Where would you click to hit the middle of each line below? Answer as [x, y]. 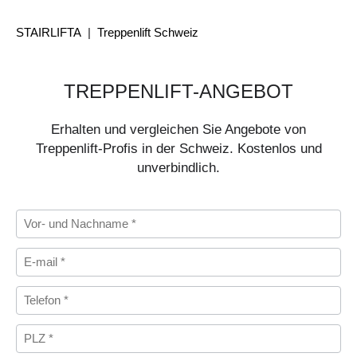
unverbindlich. [178, 167]
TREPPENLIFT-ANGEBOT [178, 91]
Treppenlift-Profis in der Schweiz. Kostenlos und [178, 148]
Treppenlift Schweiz [148, 32]
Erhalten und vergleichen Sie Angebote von [178, 129]
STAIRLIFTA [49, 32]
